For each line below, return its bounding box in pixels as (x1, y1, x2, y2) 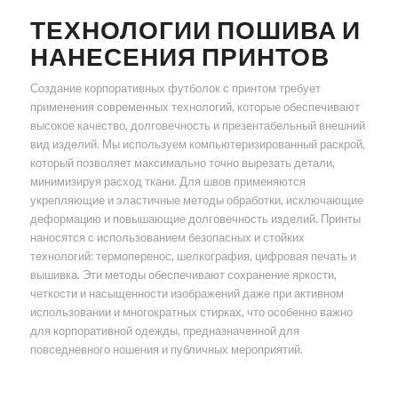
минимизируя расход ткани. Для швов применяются (29, 174, 306, 189)
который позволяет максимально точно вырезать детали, (29, 155, 335, 171)
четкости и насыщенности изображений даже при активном (29, 286, 344, 301)
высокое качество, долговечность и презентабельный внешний (29, 118, 365, 133)
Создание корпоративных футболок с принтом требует (29, 81, 321, 96)
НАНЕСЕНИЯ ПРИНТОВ (29, 41, 330, 72)
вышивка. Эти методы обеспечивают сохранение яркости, (29, 267, 337, 283)
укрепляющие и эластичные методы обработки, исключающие (29, 193, 363, 208)
